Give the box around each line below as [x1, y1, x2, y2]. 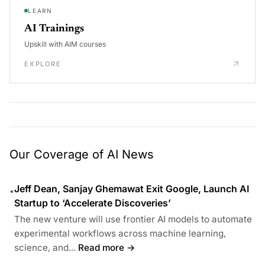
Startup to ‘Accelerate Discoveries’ [14, 196, 171, 209]
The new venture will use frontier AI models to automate [14, 213, 252, 225]
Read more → [78, 241, 135, 253]
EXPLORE [24, 59, 62, 68]
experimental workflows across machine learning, [14, 227, 226, 239]
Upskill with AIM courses [24, 39, 106, 49]
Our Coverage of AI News [9, 147, 154, 161]
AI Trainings [24, 23, 84, 34]
